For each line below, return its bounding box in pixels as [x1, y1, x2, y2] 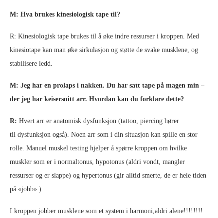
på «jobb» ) [10, 185, 41, 193]
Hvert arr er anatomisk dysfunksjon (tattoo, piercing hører [19, 117, 179, 125]
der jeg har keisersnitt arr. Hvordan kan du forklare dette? [10, 95, 184, 103]
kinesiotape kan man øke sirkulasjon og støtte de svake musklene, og [10, 46, 198, 54]
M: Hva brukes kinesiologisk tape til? [10, 10, 120, 18]
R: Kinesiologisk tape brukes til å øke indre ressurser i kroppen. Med [10, 32, 199, 40]
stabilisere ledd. [10, 59, 53, 67]
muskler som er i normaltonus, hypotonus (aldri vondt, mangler [10, 158, 185, 165]
